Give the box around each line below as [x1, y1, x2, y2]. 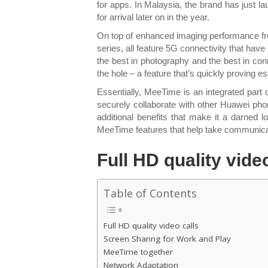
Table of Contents [103, 185, 197, 200]
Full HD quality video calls [103, 220, 199, 231]
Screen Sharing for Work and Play [103, 233, 231, 244]
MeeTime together [103, 246, 173, 257]
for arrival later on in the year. [97, 11, 212, 22]
